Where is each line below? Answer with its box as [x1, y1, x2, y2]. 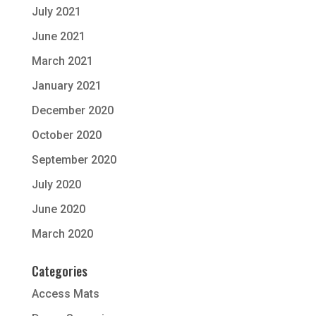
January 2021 [31, 79, 102, 92]
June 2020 [31, 202, 85, 216]
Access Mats [31, 287, 99, 300]
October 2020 [31, 128, 102, 142]
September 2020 [31, 153, 116, 166]
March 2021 [31, 54, 93, 68]
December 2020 [31, 104, 114, 117]
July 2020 [31, 178, 81, 191]
